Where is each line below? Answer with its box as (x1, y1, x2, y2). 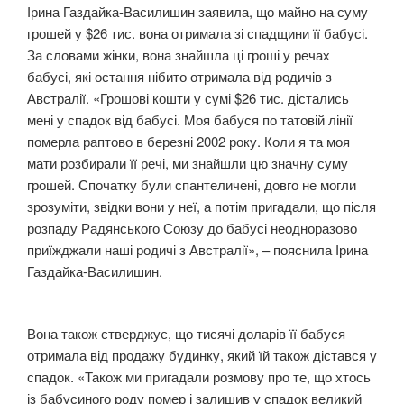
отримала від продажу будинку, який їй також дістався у (27, 345, 377, 365)
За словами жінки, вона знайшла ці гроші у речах (27, 45, 330, 65)
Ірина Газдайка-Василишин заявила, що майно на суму (27, 2, 368, 22)
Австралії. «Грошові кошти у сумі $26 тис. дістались (27, 88, 349, 108)
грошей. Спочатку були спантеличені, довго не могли (27, 175, 356, 195)
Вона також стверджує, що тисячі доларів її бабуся (27, 324, 345, 344)
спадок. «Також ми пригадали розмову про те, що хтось (27, 367, 371, 387)
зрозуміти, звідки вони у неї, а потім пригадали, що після (27, 197, 376, 216)
